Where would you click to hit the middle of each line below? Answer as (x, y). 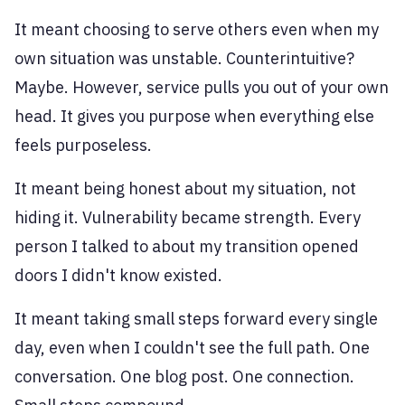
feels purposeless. (83, 146)
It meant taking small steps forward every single (196, 319)
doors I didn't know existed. (118, 276)
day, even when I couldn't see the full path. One (192, 348)
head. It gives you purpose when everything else (194, 117)
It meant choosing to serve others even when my (197, 30)
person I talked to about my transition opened (187, 247)
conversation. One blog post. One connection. (184, 377)
